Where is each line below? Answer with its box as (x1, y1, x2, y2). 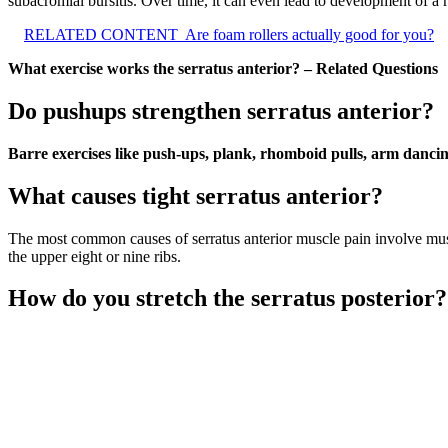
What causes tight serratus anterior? (8, 182, 383, 209)
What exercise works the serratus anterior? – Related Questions (8, 59, 438, 77)
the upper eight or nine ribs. (8, 247, 181, 265)
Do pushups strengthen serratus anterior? (8, 97, 434, 124)
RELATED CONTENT (24, 25, 178, 43)
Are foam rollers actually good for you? (185, 25, 434, 43)
